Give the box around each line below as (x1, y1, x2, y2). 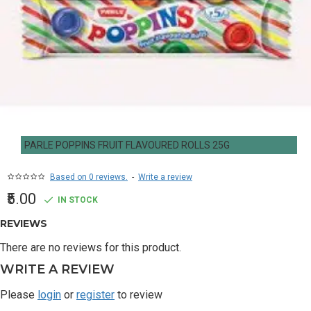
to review (115, 288, 162, 301)
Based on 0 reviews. (50, 172, 128, 182)
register (76, 288, 115, 301)
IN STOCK (58, 195, 98, 205)
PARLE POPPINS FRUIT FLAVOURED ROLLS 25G (24, 140, 230, 151)
